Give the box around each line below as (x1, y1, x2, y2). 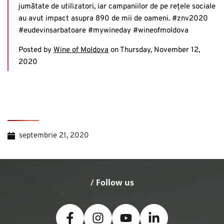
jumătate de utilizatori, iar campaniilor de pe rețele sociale (18, 1, 215, 11)
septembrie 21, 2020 (18, 130, 89, 140)
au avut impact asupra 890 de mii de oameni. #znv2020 (18, 13, 208, 23)
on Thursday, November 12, (108, 45, 200, 55)
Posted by (18, 45, 53, 55)
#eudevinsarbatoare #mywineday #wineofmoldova (18, 25, 188, 35)
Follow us (93, 176, 134, 188)
